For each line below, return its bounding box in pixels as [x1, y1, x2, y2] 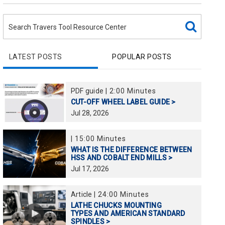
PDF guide [70, 87, 105, 95]
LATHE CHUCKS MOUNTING [70, 201, 162, 209]
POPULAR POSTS [112, 53, 172, 61]
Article [70, 190, 94, 198]
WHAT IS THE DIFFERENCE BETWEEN [70, 146, 192, 154]
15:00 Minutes [74, 135, 126, 143]
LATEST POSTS [9, 53, 62, 61]
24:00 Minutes [98, 190, 150, 198]
